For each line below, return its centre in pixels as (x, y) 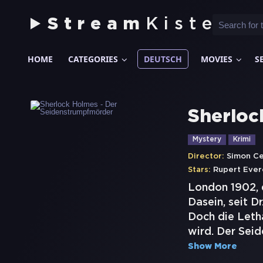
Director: (206, 156)
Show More (213, 247)
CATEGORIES (93, 59)
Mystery (207, 139)
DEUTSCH (163, 59)
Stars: (199, 170)
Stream (97, 25)
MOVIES (217, 59)
